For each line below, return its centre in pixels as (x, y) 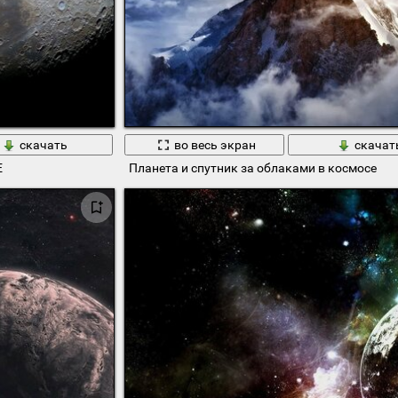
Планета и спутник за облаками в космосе (252, 168)
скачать (43, 145)
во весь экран (215, 145)
